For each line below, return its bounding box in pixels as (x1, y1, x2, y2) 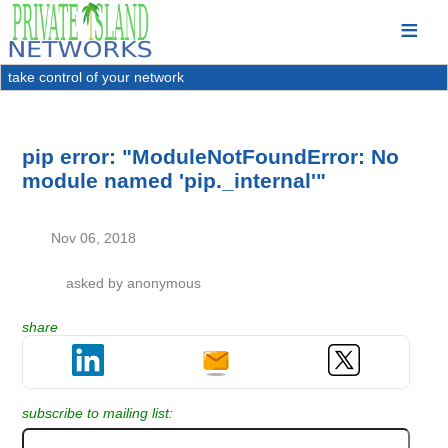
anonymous (126, 274, 201, 291)
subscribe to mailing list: (22, 405, 174, 422)
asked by (65, 274, 127, 291)
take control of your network (8, 69, 185, 86)
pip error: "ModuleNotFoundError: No (22, 144, 400, 168)
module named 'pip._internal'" (22, 168, 327, 192)
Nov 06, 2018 (51, 229, 137, 246)
